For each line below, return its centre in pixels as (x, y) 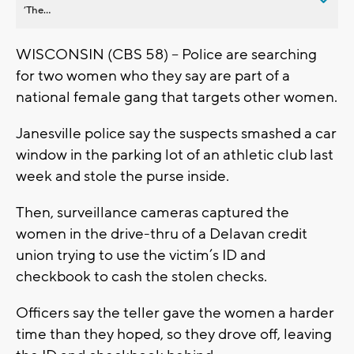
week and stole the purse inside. (122, 176)
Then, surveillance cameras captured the (153, 212)
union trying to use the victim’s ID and (141, 255)
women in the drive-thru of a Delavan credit (162, 233)
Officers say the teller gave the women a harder (175, 313)
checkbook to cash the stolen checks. (141, 276)
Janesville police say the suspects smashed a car (176, 133)
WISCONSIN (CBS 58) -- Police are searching (166, 54)
